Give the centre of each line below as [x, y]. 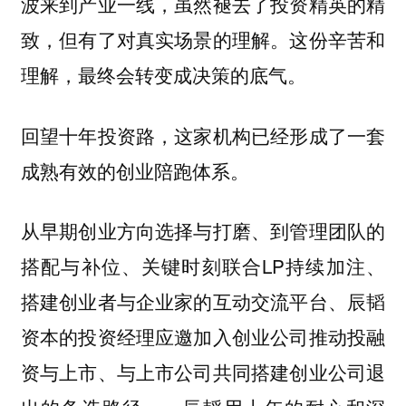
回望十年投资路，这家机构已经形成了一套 [203, 135]
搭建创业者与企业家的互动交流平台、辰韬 [203, 301]
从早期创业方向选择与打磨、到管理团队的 [203, 231]
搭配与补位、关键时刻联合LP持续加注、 [203, 266]
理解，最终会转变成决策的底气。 [163, 75]
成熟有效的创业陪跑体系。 [135, 170]
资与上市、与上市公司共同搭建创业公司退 [203, 372]
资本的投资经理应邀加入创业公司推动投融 [203, 337]
